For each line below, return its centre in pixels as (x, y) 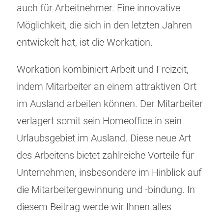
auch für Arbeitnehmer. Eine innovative (98, 8)
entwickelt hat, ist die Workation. (85, 43)
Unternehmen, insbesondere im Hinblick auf (109, 173)
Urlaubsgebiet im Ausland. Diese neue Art (104, 138)
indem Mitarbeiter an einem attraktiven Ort (107, 87)
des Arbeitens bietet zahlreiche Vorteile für (105, 156)
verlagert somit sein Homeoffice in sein (99, 121)
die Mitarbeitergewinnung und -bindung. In (106, 190)
